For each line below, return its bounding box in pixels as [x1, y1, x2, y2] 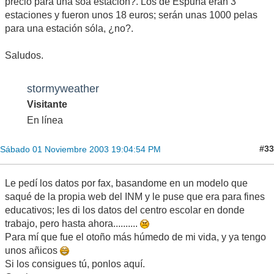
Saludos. [5, 50, 43, 61]
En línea [27, 114, 63, 125]
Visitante [27, 98, 67, 109]
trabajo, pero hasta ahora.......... [5, 218, 140, 229]
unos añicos [5, 245, 60, 256]
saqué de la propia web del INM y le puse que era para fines [5, 191, 265, 202]
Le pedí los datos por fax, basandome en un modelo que [5, 177, 248, 188]
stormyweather [27, 81, 99, 95]
